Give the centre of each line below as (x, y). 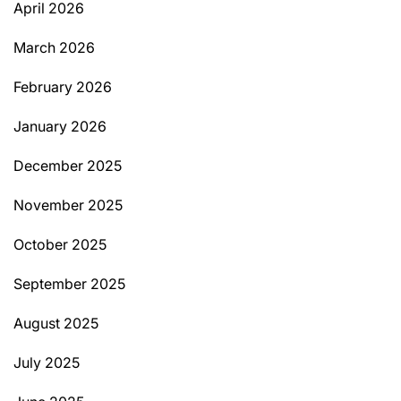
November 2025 (68, 205)
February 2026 (63, 87)
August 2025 (56, 324)
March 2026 (54, 48)
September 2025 (69, 284)
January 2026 (60, 127)
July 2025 (47, 363)
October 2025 (60, 245)
